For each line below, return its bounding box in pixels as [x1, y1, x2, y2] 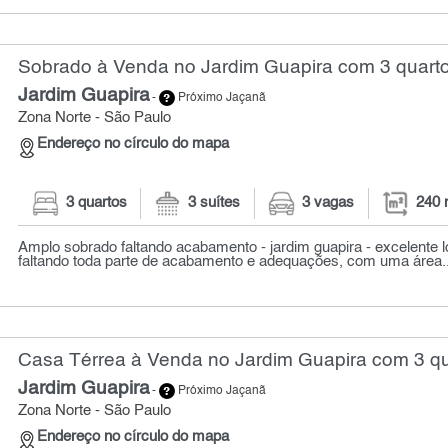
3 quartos [65, 196, 127, 211]
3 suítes [188, 196, 241, 211]
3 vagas [302, 196, 355, 211]
